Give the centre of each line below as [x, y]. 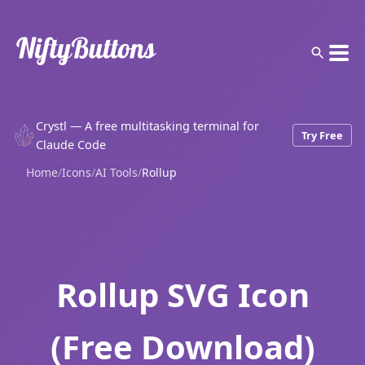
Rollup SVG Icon [182, 294]
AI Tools [117, 172]
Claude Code [71, 144]
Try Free [322, 135]
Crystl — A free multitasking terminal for [147, 125]
